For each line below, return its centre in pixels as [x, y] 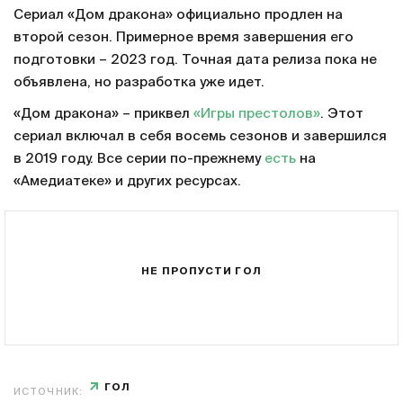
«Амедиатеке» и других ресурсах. [127, 182]
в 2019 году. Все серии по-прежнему [139, 159]
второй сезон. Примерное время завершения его [184, 38]
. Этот [342, 114]
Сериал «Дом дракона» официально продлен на [178, 15]
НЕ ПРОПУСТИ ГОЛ [201, 271]
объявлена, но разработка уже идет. [139, 83]
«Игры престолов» [257, 114]
